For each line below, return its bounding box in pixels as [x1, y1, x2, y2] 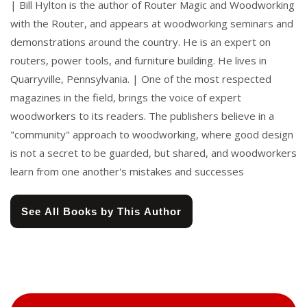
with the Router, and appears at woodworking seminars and [10, 16, 293, 31]
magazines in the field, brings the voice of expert [10, 90, 241, 105]
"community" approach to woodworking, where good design [10, 127, 293, 142]
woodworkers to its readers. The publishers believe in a [10, 109, 274, 123]
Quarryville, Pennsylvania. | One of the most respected [10, 72, 271, 86]
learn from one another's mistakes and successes [10, 164, 244, 179]
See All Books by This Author [21, 206, 182, 218]
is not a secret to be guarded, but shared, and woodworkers [10, 146, 297, 160]
